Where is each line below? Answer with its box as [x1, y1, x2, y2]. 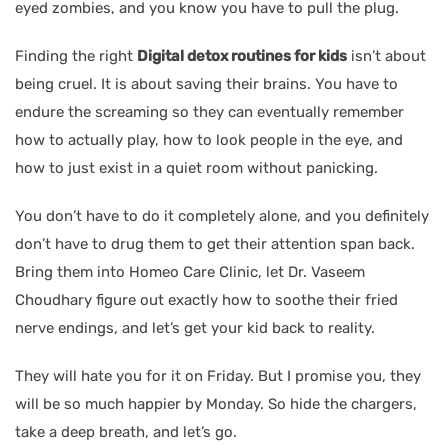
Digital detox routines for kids [137, 46, 347, 65]
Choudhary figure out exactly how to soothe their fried [15, 290, 398, 309]
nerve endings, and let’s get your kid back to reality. [15, 318, 375, 337]
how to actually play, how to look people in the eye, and [15, 130, 403, 149]
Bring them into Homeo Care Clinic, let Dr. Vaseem [15, 262, 365, 281]
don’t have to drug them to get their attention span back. [15, 234, 415, 253]
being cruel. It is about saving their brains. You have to [15, 74, 398, 93]
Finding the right [15, 46, 137, 65]
